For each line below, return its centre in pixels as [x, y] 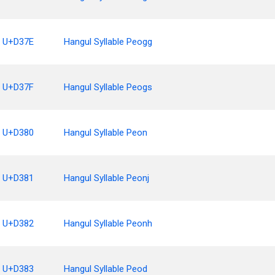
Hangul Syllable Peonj [107, 178]
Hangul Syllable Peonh [108, 223]
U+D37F [18, 87]
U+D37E [18, 42]
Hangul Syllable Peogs [108, 87]
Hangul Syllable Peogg [108, 42]
